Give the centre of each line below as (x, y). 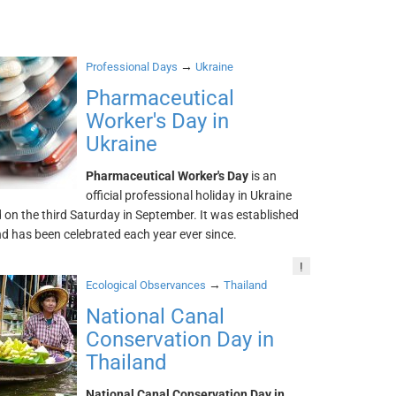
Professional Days (132, 67)
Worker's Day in (158, 121)
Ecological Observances (146, 285)
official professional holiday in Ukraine (189, 195)
